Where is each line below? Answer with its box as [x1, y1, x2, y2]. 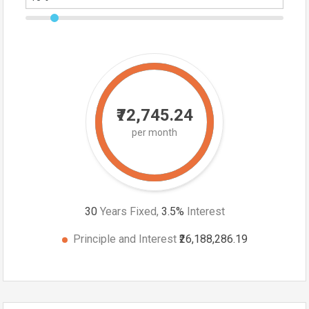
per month [132, 127, 177, 139]
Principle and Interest [72, 232, 179, 246]
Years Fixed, [97, 205, 161, 219]
